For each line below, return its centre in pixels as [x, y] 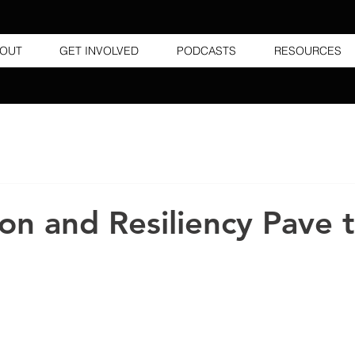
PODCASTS [206, 51]
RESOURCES [307, 51]
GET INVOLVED [99, 51]
